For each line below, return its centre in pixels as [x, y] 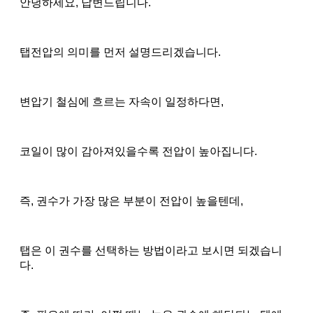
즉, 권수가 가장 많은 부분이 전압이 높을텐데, [131, 201]
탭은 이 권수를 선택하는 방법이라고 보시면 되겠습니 [151, 250]
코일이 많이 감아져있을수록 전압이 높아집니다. [138, 151]
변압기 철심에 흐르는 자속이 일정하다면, [122, 101]
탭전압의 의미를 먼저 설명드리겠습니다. [120, 52]
